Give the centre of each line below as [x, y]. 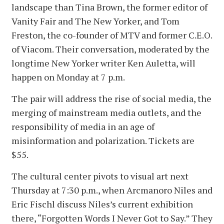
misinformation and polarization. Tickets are [103, 141]
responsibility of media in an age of [83, 127]
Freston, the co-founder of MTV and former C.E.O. [112, 35]
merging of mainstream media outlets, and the [106, 113]
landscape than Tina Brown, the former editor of [109, 7]
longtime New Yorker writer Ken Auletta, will [103, 63]
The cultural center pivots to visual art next [100, 176]
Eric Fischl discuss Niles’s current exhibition [102, 204]
